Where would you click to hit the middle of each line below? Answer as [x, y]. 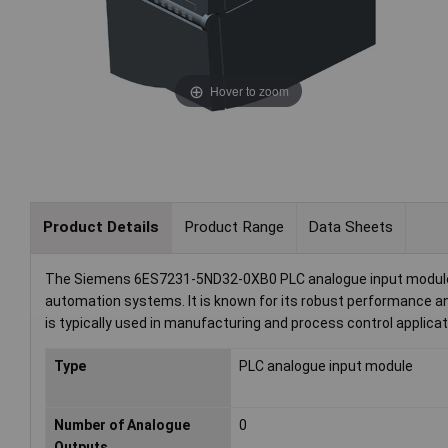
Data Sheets [351, 227]
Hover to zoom [249, 90]
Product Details [100, 227]
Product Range [233, 227]
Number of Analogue [122, 424]
